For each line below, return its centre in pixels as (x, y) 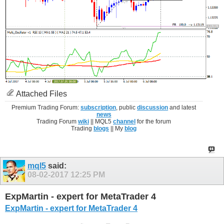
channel (124, 121)
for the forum (153, 121)
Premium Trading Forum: (46, 107)
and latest (182, 107)
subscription (98, 107)
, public (127, 107)
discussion (153, 107)
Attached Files (40, 93)
